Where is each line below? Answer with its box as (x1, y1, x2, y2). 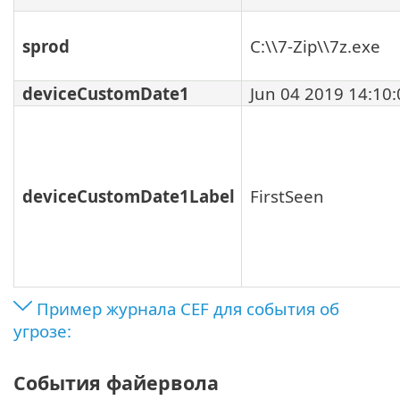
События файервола (13, 369, 219, 396)
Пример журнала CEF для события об (37, 296, 339, 320)
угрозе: (13, 319, 71, 342)
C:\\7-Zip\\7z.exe (250, 34, 380, 57)
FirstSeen (250, 184, 324, 207)
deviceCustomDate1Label (22, 184, 235, 207)
